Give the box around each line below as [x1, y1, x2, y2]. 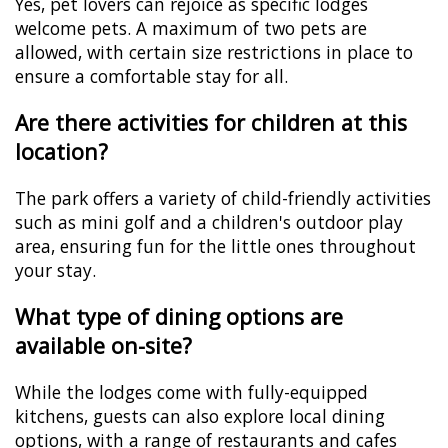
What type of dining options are [15, 301, 343, 331]
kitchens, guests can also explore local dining [15, 403, 385, 428]
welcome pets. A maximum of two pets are [15, 15, 367, 40]
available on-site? [15, 330, 192, 360]
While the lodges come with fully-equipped [15, 379, 368, 404]
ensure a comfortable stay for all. [15, 63, 288, 88]
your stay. [15, 257, 96, 282]
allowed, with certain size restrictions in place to [15, 39, 413, 64]
